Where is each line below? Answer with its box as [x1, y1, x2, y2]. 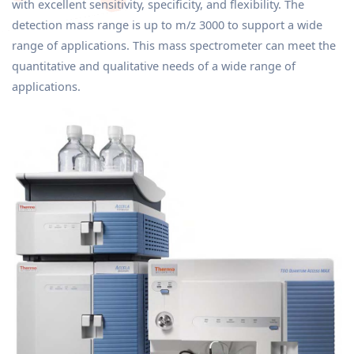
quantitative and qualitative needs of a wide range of [12, 58, 296, 73]
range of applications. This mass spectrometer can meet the [12, 37, 336, 53]
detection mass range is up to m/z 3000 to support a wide [12, 17, 322, 32]
